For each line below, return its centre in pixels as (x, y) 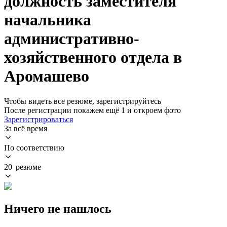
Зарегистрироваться (39, 119)
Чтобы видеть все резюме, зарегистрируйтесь (83, 101)
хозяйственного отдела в (93, 58)
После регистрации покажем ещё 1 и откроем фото (92, 110)
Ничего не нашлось (58, 209)
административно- (72, 39)
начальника (48, 20)
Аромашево (47, 76)
